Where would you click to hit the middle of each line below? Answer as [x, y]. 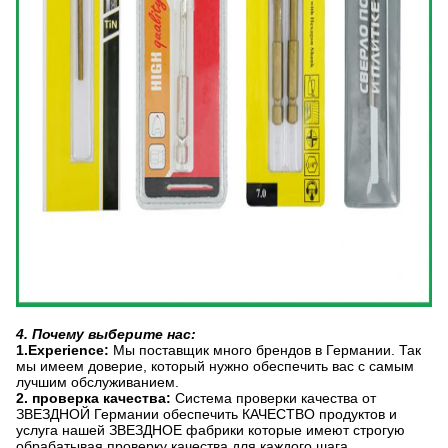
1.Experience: [62, 350]
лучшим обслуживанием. [97, 382]
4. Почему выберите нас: [106, 334]
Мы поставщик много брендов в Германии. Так [265, 350]
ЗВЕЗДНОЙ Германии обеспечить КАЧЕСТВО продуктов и [206, 414]
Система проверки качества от [273, 398]
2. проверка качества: [93, 398]
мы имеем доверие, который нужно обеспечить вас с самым [215, 366]
